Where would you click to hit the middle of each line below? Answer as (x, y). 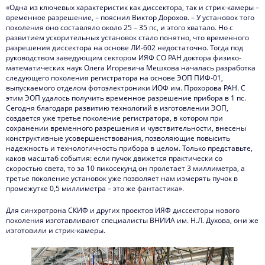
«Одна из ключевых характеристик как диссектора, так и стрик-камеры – (132, 8)
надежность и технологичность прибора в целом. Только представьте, (129, 148)
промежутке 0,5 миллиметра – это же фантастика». (95, 189)
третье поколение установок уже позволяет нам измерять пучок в (122, 179)
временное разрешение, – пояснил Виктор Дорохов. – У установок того (130, 18)
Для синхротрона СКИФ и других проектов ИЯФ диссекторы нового (123, 211)
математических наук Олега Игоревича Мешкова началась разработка (131, 68)
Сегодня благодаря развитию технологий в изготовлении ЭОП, (117, 108)
